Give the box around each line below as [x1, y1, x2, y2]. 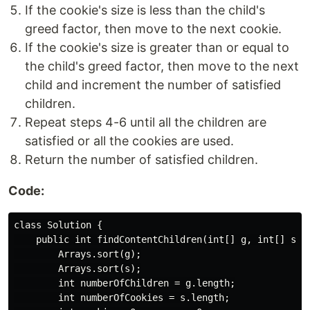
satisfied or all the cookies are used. [25, 134, 234, 149]
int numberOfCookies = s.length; [14, 292, 230, 304]
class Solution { [14, 219, 102, 231]
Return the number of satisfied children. [25, 152, 258, 167]
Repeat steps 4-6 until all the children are [25, 115, 266, 130]
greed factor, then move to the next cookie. [25, 21, 282, 37]
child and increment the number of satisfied [25, 77, 281, 93]
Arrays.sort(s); [14, 263, 141, 275]
